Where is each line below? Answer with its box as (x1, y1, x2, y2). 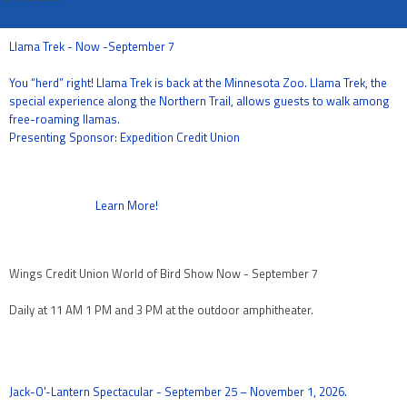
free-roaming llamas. (9, 110, 120, 128)
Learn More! (95, 196, 158, 214)
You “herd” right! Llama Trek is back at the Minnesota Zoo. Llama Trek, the (9, 74, 387, 92)
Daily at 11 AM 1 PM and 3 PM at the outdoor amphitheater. (9, 301, 313, 319)
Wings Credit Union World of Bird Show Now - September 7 (9, 264, 318, 283)
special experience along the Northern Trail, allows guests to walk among (9, 92, 390, 110)
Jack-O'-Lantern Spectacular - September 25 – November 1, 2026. (9, 382, 347, 401)
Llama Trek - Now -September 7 (9, 37, 174, 55)
